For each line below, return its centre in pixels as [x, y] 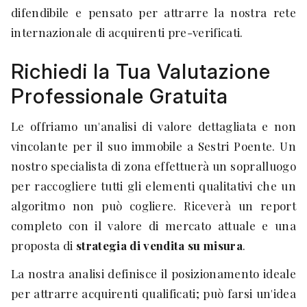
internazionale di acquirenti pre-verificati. [127, 32]
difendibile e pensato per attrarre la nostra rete [153, 12]
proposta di [44, 245]
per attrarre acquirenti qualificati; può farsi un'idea [153, 293]
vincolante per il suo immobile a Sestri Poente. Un [153, 146]
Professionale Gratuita [120, 96]
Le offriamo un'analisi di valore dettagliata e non [153, 126]
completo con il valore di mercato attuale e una [153, 225]
